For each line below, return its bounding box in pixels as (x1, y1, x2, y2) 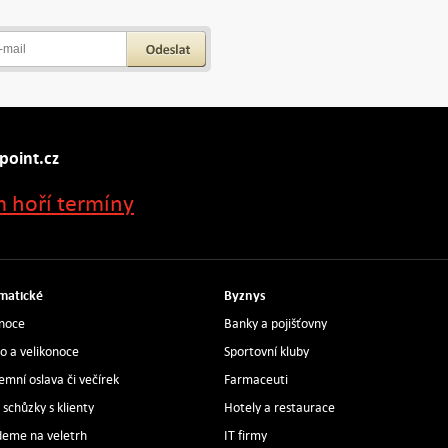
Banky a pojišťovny (223, 315, 327, 332)
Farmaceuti (223, 371, 288, 388)
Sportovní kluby (223, 343, 309, 360)
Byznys (223, 286, 266, 304)
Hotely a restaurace (223, 399, 335, 416)
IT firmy (223, 427, 267, 444)
